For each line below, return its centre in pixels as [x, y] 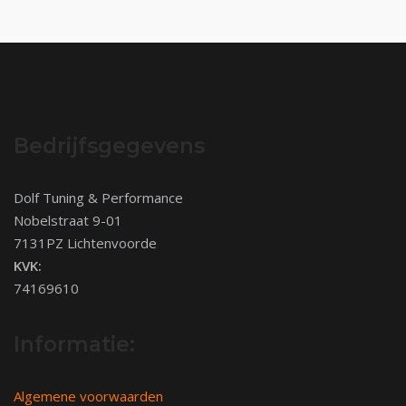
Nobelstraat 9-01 [68, 221]
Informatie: [74, 345]
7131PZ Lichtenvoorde [85, 243]
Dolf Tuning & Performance [98, 198]
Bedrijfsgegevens [109, 146]
